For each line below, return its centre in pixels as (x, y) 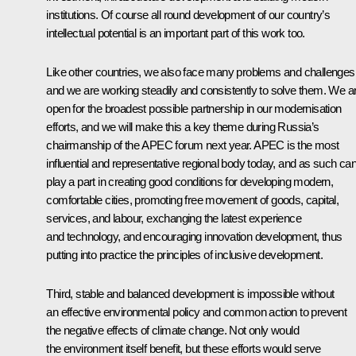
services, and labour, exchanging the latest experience (174, 218)
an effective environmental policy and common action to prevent (197, 311)
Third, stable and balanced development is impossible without (190, 293)
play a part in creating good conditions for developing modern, (190, 181)
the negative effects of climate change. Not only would (172, 330)
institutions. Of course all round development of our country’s (188, 14)
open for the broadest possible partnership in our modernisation (194, 108)
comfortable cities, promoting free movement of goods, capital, (193, 199)
